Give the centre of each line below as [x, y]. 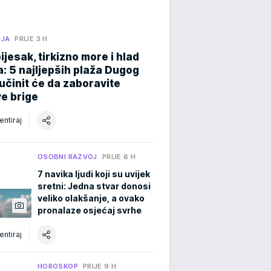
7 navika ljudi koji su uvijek [94, 174]
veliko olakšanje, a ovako [91, 198]
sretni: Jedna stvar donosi [94, 186]
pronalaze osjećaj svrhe [90, 210]
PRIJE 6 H [119, 156]
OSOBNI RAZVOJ [67, 156]
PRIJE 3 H [31, 38]
